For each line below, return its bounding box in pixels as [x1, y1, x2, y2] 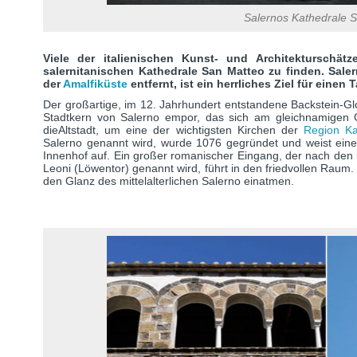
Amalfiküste [63, 77, 131, 90]
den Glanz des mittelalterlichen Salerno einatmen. [43, 175, 294, 187]
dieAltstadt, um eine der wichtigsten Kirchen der [43, 124, 304, 136]
